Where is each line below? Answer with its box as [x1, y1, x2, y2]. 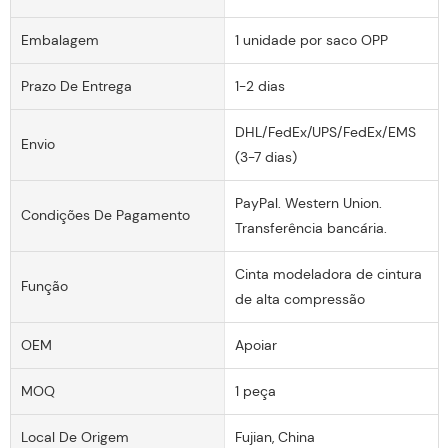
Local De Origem [21, 427, 129, 446]
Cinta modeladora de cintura [234, 264, 422, 283]
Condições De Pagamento [21, 206, 190, 225]
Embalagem [21, 30, 99, 49]
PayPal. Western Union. [234, 193, 382, 212]
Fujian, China [234, 427, 315, 446]
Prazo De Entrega [21, 76, 132, 95]
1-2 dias [234, 76, 285, 95]
